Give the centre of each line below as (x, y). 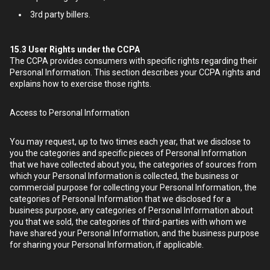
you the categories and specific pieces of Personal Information (128, 153)
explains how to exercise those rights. (80, 84)
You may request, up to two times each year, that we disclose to (130, 142)
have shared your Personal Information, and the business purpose (134, 233)
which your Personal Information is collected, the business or (124, 176)
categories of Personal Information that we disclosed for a (120, 199)
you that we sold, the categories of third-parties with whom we (128, 222)
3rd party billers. (60, 14)
